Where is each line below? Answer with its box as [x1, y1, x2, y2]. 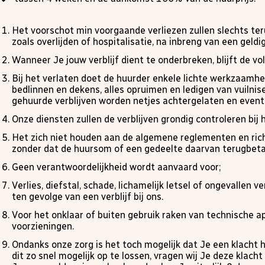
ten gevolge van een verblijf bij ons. [12, 191, 163, 202]
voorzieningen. [12, 221, 74, 232]
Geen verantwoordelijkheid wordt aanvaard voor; [12, 161, 221, 173]
